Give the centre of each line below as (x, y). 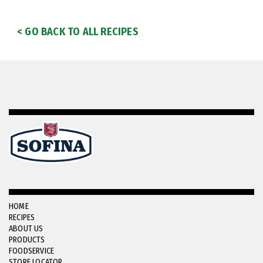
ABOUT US (26, 229)
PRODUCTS (27, 240)
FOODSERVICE (32, 251)
